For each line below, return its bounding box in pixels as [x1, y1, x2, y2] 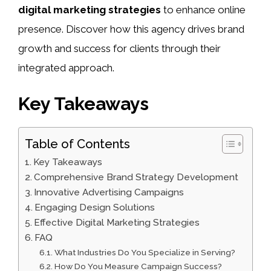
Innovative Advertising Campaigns [34, 186, 184, 198]
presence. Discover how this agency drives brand [18, 23, 244, 36]
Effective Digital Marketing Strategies [34, 217, 200, 228]
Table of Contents [25, 136, 130, 151]
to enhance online [161, 4, 246, 16]
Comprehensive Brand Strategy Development [34, 171, 239, 183]
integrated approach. [18, 62, 114, 74]
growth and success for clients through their [18, 42, 221, 55]
